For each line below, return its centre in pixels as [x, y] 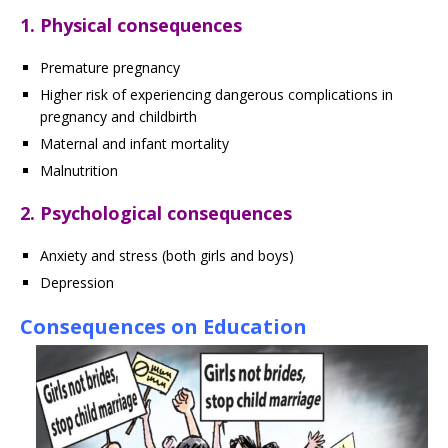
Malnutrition [79, 171]
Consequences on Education [163, 327]
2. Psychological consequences [156, 213]
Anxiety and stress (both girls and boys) [167, 256]
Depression [77, 283]
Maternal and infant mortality [134, 144]
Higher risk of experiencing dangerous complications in [216, 95]
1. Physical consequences [131, 25]
